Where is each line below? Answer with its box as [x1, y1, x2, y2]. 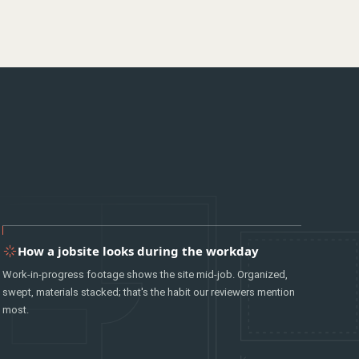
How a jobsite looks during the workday [17, 243, 259, 259]
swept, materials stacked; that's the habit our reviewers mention [2, 286, 295, 298]
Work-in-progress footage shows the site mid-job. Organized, [2, 268, 288, 280]
